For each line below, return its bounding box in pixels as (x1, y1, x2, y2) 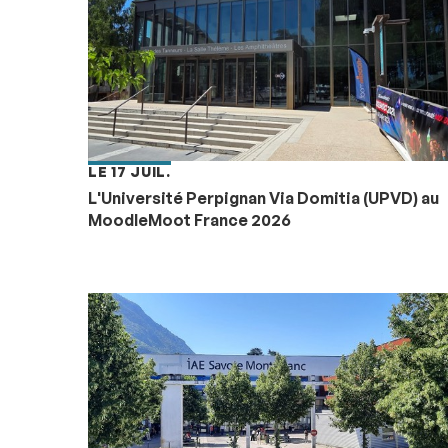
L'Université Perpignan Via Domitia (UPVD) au (88, 187, 439, 208)
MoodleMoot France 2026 (88, 209, 291, 230)
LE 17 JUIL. (88, 162, 171, 180)
